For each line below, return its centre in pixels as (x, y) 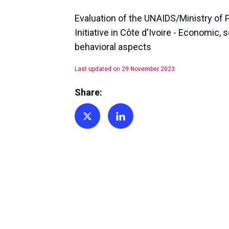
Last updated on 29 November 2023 (125, 69)
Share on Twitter (105, 125)
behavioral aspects (113, 47)
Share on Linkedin (140, 125)
